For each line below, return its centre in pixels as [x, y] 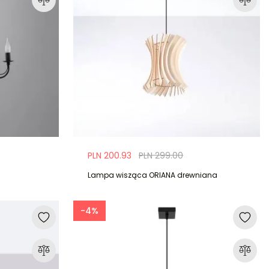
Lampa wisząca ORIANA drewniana [153, 175]
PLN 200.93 [110, 155]
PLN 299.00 [161, 155]
